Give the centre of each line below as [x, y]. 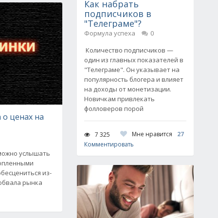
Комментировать [109, 144]
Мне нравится [152, 134]
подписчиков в [118, 14]
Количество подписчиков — [129, 50]
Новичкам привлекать [119, 99]
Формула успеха [110, 33]
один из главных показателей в [134, 60]
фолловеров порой [114, 109]
